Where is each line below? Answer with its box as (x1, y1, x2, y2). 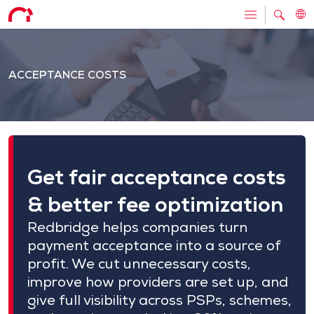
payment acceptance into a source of (27, 236, 281, 254)
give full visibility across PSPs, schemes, (27, 291, 292, 309)
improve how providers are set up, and (27, 273, 288, 291)
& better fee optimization (27, 191, 283, 218)
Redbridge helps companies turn (27, 218, 247, 236)
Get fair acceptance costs (27, 163, 286, 191)
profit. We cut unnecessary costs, (27, 254, 251, 273)
